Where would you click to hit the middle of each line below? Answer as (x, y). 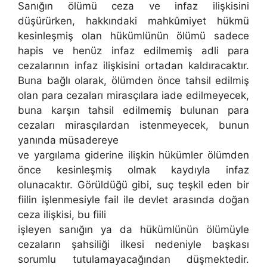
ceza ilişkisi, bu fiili (62, 215)
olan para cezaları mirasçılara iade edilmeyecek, (133, 96)
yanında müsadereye (68, 140)
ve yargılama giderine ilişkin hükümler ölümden (133, 155)
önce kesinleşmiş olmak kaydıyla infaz (133, 170)
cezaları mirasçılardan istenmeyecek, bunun (133, 125)
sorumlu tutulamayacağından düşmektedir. (133, 260)
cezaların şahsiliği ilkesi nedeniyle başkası (133, 245)
